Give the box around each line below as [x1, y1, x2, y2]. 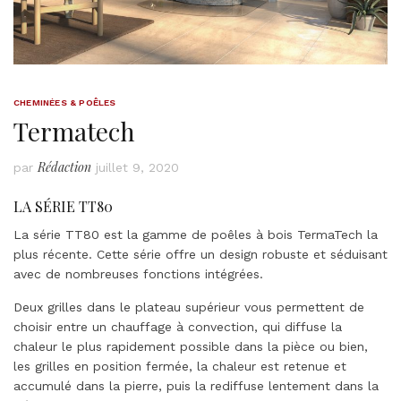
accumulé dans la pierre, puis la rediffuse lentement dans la [13, 379, 379, 394]
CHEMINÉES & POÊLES [13, 98, 116, 108]
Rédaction [38, 158, 91, 176]
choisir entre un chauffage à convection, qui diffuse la [13, 320, 342, 335]
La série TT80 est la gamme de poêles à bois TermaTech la [13, 227, 378, 243]
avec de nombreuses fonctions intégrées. [13, 267, 263, 282]
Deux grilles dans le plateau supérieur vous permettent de [13, 300, 364, 315]
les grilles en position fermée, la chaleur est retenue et [13, 359, 346, 374]
